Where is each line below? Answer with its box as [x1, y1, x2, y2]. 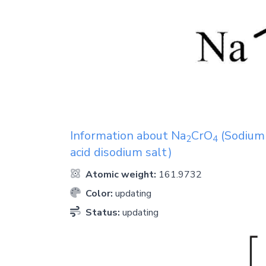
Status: [83, 205, 122, 219]
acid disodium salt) [70, 144, 172, 160]
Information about [70, 127, 171, 144]
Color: [83, 186, 115, 200]
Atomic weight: [83, 167, 159, 181]
